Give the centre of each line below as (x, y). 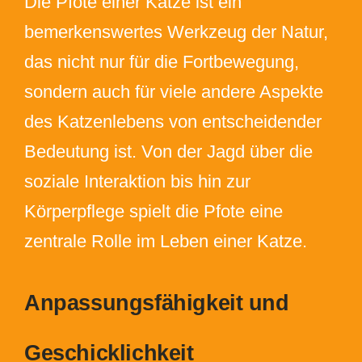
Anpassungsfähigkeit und (156, 303)
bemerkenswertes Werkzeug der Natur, (176, 32)
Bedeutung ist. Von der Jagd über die (168, 152)
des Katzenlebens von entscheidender (173, 122)
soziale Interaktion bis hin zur (137, 181)
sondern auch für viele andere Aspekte (173, 92)
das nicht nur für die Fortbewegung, (161, 62)
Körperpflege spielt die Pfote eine (153, 211)
